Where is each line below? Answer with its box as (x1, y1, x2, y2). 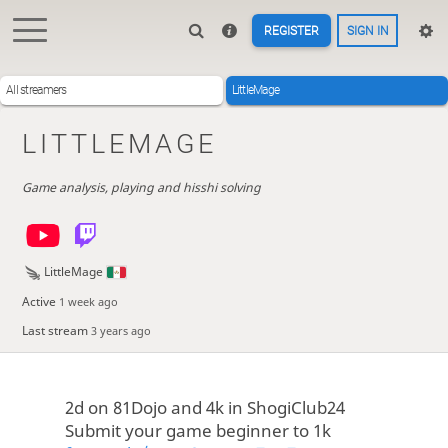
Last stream (21, 322, 91, 340)
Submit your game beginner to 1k (65, 418, 331, 442)
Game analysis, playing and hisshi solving (21, 178, 261, 196)
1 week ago (58, 294, 118, 310)
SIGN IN (346, 23, 389, 38)
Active (21, 293, 59, 311)
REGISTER (264, 23, 320, 38)
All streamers (6, 83, 67, 98)
